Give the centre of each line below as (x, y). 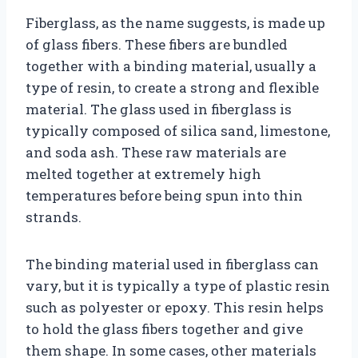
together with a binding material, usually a (171, 66)
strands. (54, 217)
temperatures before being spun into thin (164, 195)
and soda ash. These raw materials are (156, 152)
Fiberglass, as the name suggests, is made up (175, 22)
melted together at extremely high (143, 173)
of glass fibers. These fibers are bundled (157, 44)
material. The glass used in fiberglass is (159, 109)
